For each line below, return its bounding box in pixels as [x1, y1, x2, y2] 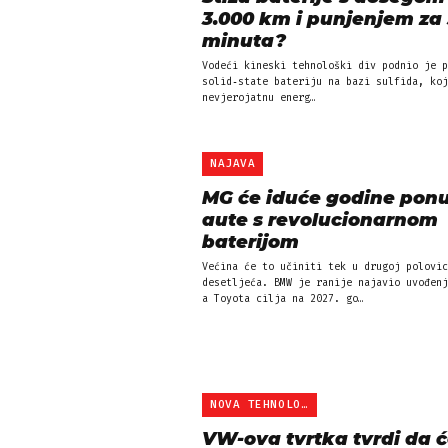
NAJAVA [210, 157, 256, 170]
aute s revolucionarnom [202, 209, 438, 231]
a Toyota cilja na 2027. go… [202, 293, 364, 305]
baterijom [202, 231, 299, 253]
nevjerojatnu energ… [202, 92, 316, 104]
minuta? [202, 30, 286, 52]
